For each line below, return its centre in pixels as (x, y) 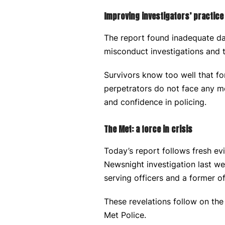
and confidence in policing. (155, 102)
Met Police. (125, 215)
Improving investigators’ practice (164, 16)
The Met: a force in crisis (148, 129)
